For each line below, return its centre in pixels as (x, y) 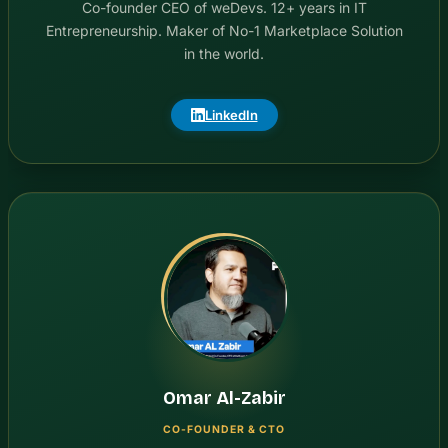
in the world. (224, 53)
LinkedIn (231, 114)
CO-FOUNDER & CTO (224, 429)
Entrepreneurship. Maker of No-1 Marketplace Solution (224, 30)
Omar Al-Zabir (224, 399)
